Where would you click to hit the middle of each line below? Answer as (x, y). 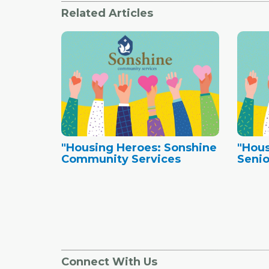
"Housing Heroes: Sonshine (139, 147)
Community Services (121, 159)
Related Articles (107, 13)
